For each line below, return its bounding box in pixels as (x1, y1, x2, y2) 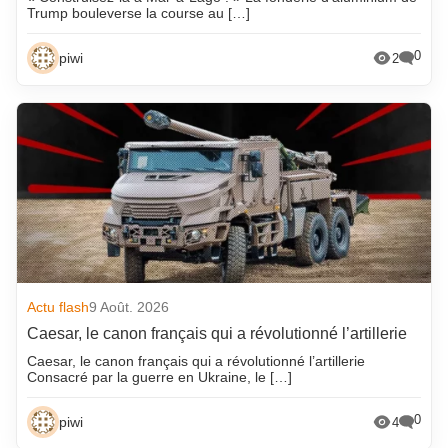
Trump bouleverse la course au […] (27, 5, 251, 22)
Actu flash (27, 299, 90, 316)
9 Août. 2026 (89, 299, 170, 316)
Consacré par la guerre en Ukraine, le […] (27, 369, 293, 386)
